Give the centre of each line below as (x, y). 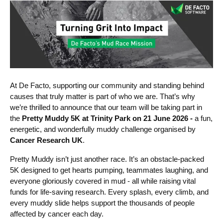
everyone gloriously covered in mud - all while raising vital (103, 181)
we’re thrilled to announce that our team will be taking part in (106, 107)
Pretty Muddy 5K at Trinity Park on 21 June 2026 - (108, 118)
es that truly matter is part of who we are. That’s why (111, 96)
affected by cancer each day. (57, 214)
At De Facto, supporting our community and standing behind (107, 85)
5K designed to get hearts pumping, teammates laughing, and (109, 170)
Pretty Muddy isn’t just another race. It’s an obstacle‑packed (107, 159)
